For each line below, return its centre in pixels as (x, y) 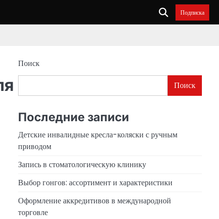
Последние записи (73, 117)
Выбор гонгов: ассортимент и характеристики (95, 182)
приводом (34, 146)
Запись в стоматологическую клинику (82, 164)
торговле (33, 212)
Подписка (192, 12)
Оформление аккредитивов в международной (94, 200)
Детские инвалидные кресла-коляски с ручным (98, 134)
